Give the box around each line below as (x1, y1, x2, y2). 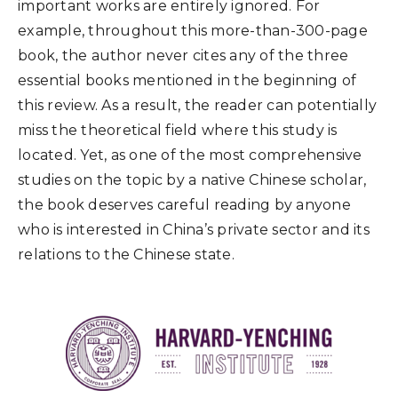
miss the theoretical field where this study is (18, 122, 338, 139)
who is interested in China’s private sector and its (18, 221, 370, 238)
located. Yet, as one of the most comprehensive (18, 147, 362, 163)
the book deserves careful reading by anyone (18, 196, 351, 213)
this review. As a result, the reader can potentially (18, 97, 377, 114)
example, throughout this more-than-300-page (18, 22, 368, 39)
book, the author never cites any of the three (18, 47, 349, 64)
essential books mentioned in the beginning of (18, 72, 357, 89)
